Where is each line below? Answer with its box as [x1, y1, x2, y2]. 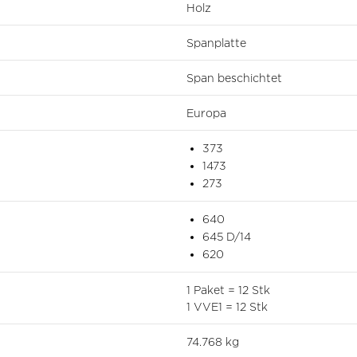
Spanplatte [186, 36, 246, 49]
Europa [186, 106, 226, 119]
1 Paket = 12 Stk [186, 283, 270, 296]
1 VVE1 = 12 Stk [186, 300, 268, 312]
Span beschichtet [186, 71, 282, 84]
